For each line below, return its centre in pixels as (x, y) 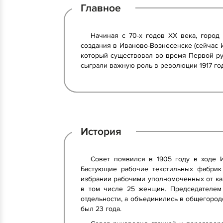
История (101, 131)
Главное (101, 8)
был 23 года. (101, 209)
